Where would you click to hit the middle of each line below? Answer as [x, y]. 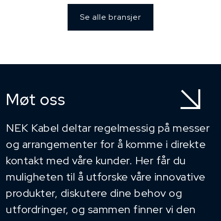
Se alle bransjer [110, 17]
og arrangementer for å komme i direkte [106, 144]
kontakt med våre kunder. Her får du [96, 160]
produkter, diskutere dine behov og [94, 193]
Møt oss [36, 99]
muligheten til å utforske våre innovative [106, 177]
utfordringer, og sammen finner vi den [101, 209]
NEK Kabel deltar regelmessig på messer [108, 128]
